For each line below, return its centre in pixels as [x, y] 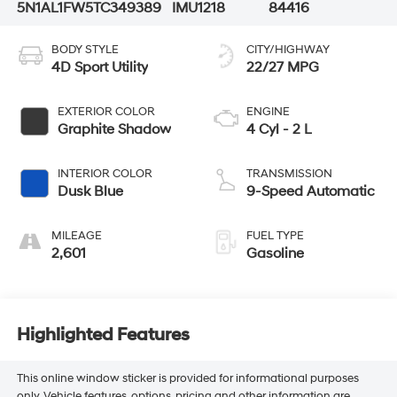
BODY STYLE [85, 50]
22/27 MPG [283, 68]
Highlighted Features [103, 335]
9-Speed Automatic [311, 192]
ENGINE [268, 112]
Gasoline [275, 254]
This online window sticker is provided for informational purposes [187, 378]
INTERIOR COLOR [105, 174]
